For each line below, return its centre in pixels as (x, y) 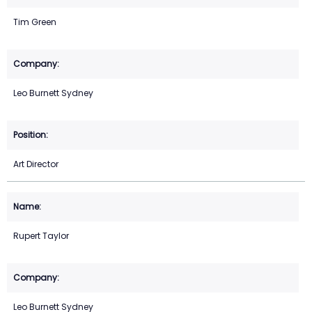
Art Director (36, 164)
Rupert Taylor (41, 236)
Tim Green (35, 22)
